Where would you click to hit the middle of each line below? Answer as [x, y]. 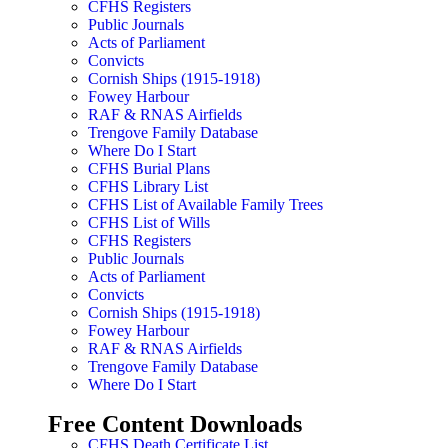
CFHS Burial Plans [149, 169]
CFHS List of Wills [149, 223]
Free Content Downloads [175, 424]
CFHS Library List [148, 187]
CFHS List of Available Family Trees [205, 205]
